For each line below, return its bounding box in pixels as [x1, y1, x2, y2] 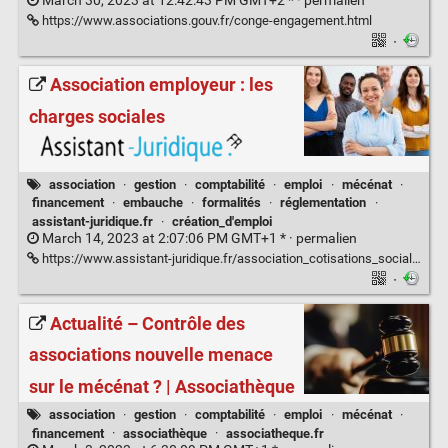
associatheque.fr [226, 425, 325, 441]
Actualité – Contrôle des [49, 312, 245, 335]
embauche [122, 195, 183, 211]
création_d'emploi [171, 213, 272, 229]
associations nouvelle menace [28, 344, 273, 367]
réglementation [280, 195, 367, 211]
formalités [202, 195, 262, 211]
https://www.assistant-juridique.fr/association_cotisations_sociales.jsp [38, 251, 412, 266]
